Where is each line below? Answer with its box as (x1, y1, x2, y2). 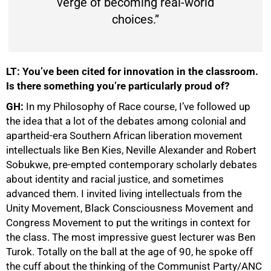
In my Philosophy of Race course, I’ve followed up (26, 100, 250, 113)
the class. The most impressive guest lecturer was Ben (6, 231, 255, 244)
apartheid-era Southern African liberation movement (6, 129, 243, 142)
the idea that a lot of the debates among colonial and (6, 115, 246, 128)
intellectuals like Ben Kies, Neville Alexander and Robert (6, 144, 256, 157)
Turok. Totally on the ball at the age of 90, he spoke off (6, 246, 253, 258)
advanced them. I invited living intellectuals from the (6, 188, 242, 200)
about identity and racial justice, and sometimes (6, 173, 224, 186)
